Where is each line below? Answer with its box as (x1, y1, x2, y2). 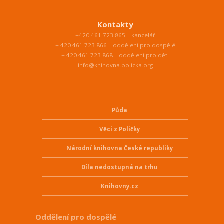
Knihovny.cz (101, 182, 139, 190)
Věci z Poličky (99, 125, 140, 133)
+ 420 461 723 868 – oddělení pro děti (61, 51, 169, 59)
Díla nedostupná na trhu (81, 163, 158, 171)
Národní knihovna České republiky (66, 144, 173, 152)
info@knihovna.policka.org (77, 61, 153, 69)
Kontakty (97, 19, 133, 29)
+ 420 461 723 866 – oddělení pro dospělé (55, 41, 175, 49)
